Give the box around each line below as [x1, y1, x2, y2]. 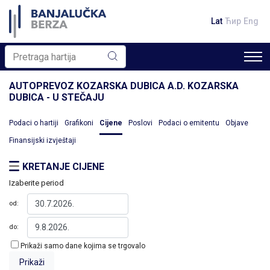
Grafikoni [64, 119, 93, 127]
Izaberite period [9, 178, 64, 187]
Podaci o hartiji [9, 119, 58, 127]
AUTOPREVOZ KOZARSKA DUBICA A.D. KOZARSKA [9, 80, 239, 92]
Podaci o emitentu [159, 119, 219, 127]
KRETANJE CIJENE [22, 160, 104, 172]
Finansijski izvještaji [9, 136, 76, 145]
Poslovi [128, 119, 152, 127]
